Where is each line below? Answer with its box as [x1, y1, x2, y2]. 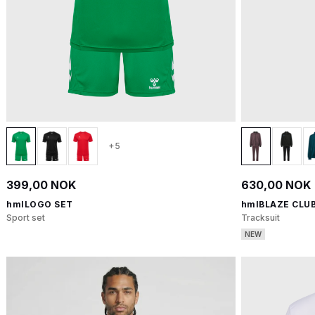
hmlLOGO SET [6, 199, 73, 210]
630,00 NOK [240, 178, 311, 192]
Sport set [6, 212, 45, 223]
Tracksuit [240, 212, 280, 223]
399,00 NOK [6, 178, 76, 192]
